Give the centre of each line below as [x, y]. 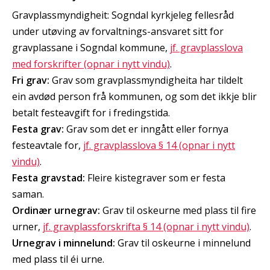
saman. [28, 194]
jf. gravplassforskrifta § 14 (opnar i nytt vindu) [146, 227]
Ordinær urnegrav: [56, 211]
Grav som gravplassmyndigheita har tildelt [146, 80]
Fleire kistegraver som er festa [156, 178]
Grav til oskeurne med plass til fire [178, 211]
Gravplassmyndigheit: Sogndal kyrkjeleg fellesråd [123, 15]
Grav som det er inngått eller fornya [147, 129]
